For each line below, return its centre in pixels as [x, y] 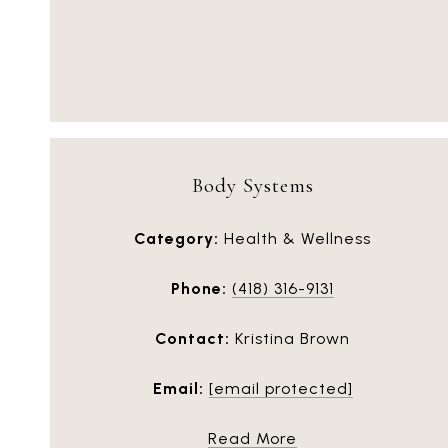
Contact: [192, 338]
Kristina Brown [290, 338]
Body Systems [252, 185]
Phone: [199, 288]
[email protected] [280, 388]
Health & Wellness [295, 238]
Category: [176, 238]
